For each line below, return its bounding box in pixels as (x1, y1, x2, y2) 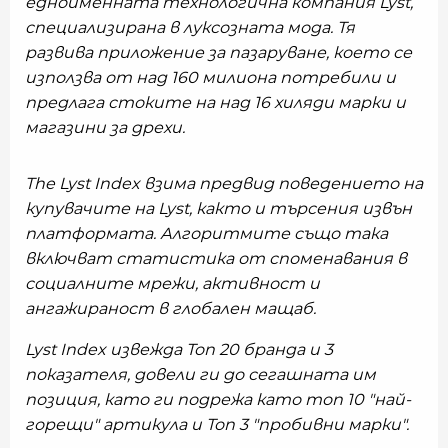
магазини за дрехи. (25, 118, 185, 137)
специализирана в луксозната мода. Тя (25, 18, 355, 37)
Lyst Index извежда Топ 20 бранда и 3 (25, 340, 333, 359)
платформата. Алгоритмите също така (25, 224, 388, 243)
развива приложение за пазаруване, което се (25, 43, 412, 62)
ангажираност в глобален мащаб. (25, 299, 316, 318)
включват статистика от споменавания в (25, 249, 407, 268)
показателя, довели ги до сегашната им (25, 365, 376, 384)
